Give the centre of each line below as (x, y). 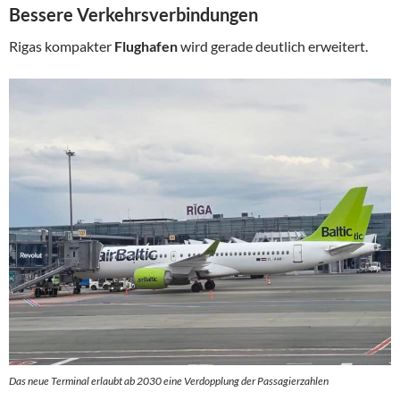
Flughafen (146, 46)
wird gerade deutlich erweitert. (273, 46)
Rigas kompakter (62, 46)
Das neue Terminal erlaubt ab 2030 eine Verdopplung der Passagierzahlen (169, 380)
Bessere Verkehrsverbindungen (133, 14)
